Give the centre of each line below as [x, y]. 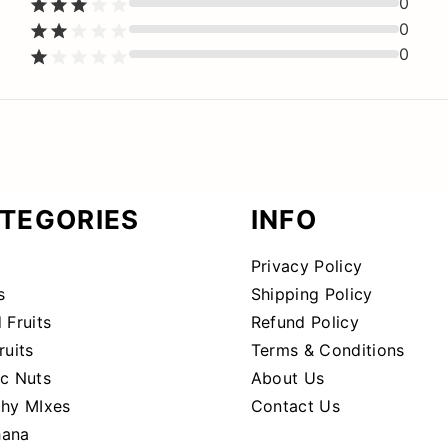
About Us [287, 378]
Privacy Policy [306, 266]
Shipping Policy [311, 294]
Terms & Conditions [327, 350]
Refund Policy [304, 322]
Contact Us [295, 406]
